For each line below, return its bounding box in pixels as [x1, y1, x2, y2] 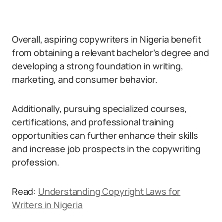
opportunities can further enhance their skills [12, 129, 198, 141]
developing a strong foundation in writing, [12, 60, 183, 72]
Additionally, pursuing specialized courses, [12, 103, 187, 114]
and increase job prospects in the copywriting [12, 143, 201, 155]
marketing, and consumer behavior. [12, 73, 158, 85]
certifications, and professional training [12, 116, 174, 128]
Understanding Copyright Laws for [38, 185, 181, 197]
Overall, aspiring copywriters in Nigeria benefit [12, 33, 201, 45]
